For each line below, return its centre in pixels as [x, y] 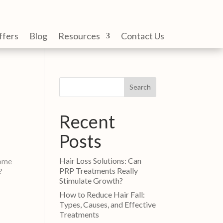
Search [140, 87]
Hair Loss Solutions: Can [101, 160]
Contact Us [142, 36]
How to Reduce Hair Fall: [102, 194]
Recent [87, 121]
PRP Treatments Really [99, 170]
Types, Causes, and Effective [108, 204]
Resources [79, 36]
